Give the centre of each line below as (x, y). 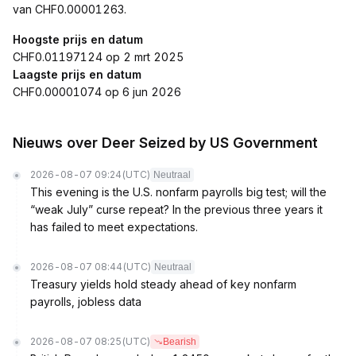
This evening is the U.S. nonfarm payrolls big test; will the (178, 192)
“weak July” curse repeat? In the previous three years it (176, 209)
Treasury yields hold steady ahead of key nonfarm (163, 284)
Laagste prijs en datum (77, 74)
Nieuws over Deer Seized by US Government (165, 143)
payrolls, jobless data (86, 302)
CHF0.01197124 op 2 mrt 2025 (98, 57)
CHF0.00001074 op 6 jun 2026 (97, 92)
